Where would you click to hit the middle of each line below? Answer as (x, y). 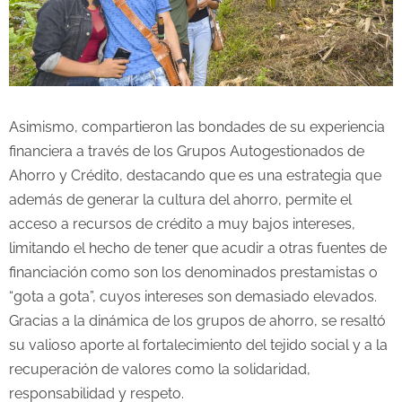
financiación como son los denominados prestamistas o (193, 272)
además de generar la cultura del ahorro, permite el (180, 199)
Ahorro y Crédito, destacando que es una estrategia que (195, 175)
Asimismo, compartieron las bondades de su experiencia (197, 127)
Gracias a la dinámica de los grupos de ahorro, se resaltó (197, 320)
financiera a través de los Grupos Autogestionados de (187, 151)
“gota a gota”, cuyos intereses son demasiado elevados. (193, 296)
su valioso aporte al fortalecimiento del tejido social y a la (198, 345)
